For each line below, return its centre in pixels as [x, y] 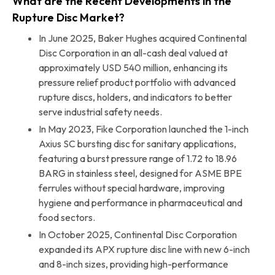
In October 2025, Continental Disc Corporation [137, 234]
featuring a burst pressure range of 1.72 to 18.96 [137, 158]
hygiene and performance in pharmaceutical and [140, 202]
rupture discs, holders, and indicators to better [135, 97]
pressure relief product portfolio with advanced [137, 82]
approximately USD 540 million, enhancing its [133, 67]
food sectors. [67, 217]
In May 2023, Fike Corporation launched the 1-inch [143, 129]
